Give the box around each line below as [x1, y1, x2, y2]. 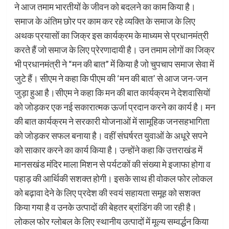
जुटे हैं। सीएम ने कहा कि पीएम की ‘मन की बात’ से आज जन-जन [14, 73, 208, 84]
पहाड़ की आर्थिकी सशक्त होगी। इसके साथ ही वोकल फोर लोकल [14, 173, 213, 185]
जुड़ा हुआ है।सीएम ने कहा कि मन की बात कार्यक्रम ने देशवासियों [14, 87, 210, 99]
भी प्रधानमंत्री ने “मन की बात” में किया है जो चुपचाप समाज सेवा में [14, 58, 214, 70]
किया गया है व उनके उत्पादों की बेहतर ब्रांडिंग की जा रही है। [14, 201, 197, 213]
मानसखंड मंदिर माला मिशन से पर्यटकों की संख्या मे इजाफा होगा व [14, 158, 211, 170]
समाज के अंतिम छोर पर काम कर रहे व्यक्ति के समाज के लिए [14, 15, 195, 27]
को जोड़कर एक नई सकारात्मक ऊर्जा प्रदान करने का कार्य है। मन [14, 101, 215, 113]
